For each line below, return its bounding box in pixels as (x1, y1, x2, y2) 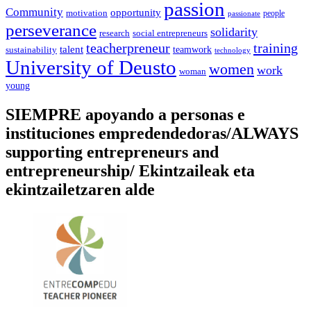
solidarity (210, 24, 258, 39)
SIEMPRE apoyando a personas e (6, 105, 245, 124)
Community (6, 5, 63, 19)
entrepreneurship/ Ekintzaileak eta (6, 161, 255, 180)
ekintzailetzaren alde (6, 180, 155, 199)
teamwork (173, 44, 212, 55)
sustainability (6, 44, 57, 55)
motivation (66, 8, 108, 18)
